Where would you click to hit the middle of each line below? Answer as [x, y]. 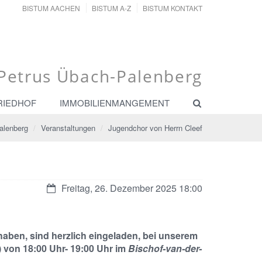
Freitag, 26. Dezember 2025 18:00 [132, 188]
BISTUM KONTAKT [173, 8]
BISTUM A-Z [111, 8]
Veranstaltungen [68, 128]
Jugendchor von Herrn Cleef [155, 128]
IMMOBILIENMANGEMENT [115, 103]
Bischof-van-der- [165, 248]
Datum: [61, 187]
